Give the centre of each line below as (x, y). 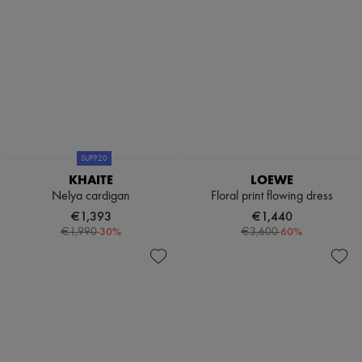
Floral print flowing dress (271, 197)
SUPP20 (94, 159)
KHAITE (90, 180)
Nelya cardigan (90, 197)
